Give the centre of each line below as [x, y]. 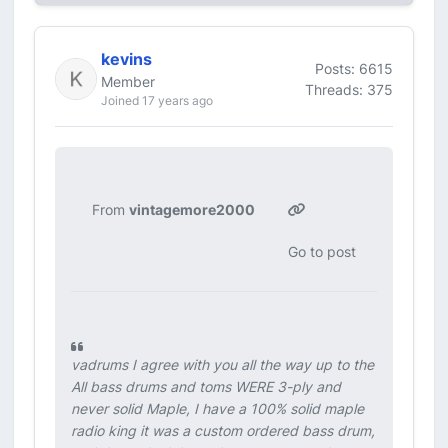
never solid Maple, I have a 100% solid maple [217, 408]
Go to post [321, 251]
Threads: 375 [349, 89]
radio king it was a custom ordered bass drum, [223, 430]
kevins [126, 59]
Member [128, 81]
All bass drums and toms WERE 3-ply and [206, 386]
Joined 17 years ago [157, 100]
